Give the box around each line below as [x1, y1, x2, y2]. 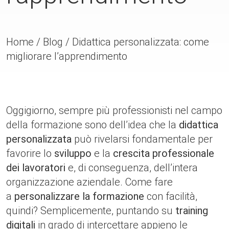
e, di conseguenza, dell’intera [65, 162, 198, 174]
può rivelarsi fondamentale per [72, 133, 213, 145]
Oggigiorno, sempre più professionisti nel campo [6, 104, 222, 117]
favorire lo [6, 147, 54, 159]
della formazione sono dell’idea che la [6, 119, 179, 131]
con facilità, [144, 190, 197, 202]
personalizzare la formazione [14, 190, 144, 202]
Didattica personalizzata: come [72, 36, 209, 48]
